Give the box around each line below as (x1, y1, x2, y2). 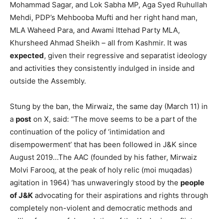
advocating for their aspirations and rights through (33, 190, 208, 200)
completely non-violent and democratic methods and (10, 203, 192, 213)
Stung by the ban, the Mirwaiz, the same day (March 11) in (10, 101, 208, 111)
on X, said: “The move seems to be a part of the (31, 114, 197, 124)
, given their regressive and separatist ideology (44, 50, 207, 60)
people (180, 177, 204, 187)
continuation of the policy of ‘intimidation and (10, 127, 165, 136)
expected (10, 50, 44, 60)
